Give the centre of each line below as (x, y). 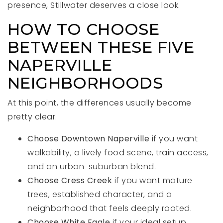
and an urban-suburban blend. (92, 167)
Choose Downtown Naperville (88, 139)
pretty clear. (32, 117)
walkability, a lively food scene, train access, (118, 153)
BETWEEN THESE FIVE (101, 47)
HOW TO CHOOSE (84, 29)
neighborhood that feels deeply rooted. (110, 208)
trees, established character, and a (100, 194)
